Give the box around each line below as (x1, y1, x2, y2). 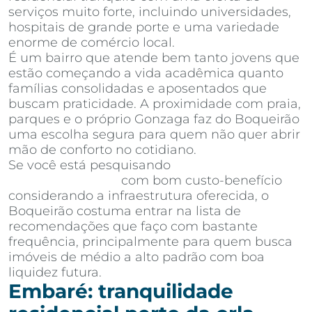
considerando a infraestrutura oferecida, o (8, 188, 269, 203)
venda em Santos (8, 173, 118, 188)
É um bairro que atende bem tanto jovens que (8, 50, 299, 65)
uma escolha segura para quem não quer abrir (8, 127, 300, 142)
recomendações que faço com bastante (8, 219, 258, 234)
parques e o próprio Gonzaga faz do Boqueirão (8, 111, 299, 127)
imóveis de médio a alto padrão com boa (8, 249, 265, 265)
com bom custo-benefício (118, 173, 282, 188)
